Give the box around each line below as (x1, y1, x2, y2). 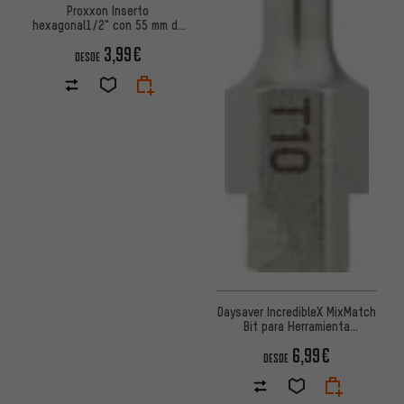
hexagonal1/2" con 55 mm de (32, 16, 184, 32)
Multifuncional (259, 332, 334, 349)
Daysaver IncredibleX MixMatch (216, 303, 376, 320)
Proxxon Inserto (67, 2, 149, 18)
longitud (87, 31, 129, 47)
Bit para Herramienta (243, 317, 350, 335)
